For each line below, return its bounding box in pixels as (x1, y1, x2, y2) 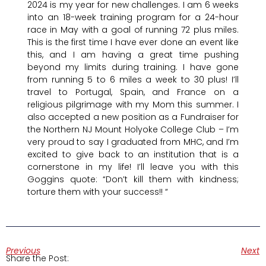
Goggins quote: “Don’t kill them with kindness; (27, 173, 239, 186)
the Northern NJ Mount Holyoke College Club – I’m (27, 123, 239, 136)
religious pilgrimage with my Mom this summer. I (27, 99, 239, 111)
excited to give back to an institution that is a (27, 148, 239, 161)
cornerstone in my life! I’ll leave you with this (27, 161, 239, 173)
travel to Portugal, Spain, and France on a (27, 86, 239, 99)
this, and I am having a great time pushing (27, 49, 239, 61)
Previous (6, 245, 40, 257)
